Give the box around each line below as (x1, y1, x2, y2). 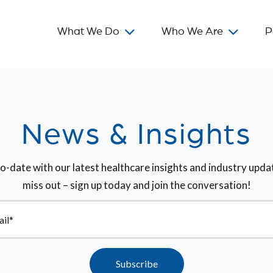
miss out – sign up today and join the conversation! (22, 179, 251, 191)
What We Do (57, 26, 119, 37)
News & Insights (21, 119, 252, 150)
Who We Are (161, 26, 223, 37)
